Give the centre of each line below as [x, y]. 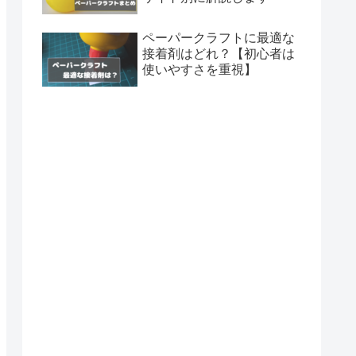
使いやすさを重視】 [199, 70]
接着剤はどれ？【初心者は [219, 54]
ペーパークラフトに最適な [219, 38]
